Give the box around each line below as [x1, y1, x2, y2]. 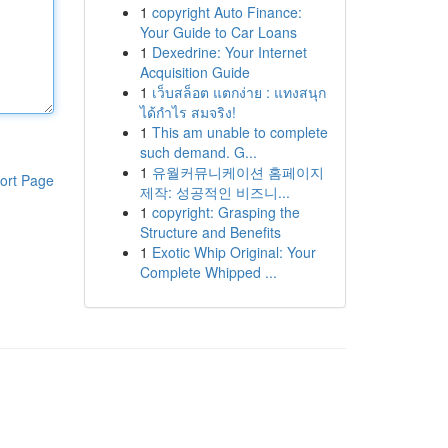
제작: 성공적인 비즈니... [139, 182, 290, 202]
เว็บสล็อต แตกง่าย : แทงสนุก [151, 82, 326, 102]
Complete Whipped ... [139, 262, 277, 282]
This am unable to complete [151, 122, 328, 142]
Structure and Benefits [139, 222, 281, 242]
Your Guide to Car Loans [139, 22, 297, 42]
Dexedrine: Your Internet [151, 42, 307, 62]
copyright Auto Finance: [151, 2, 302, 22]
